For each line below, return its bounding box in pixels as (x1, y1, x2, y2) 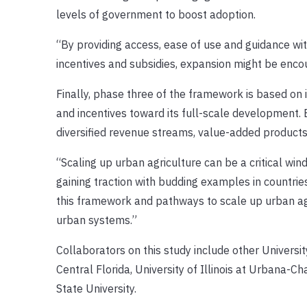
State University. (56, 281, 136, 295)
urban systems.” (56, 212, 137, 227)
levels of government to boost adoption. (56, 7, 256, 21)
